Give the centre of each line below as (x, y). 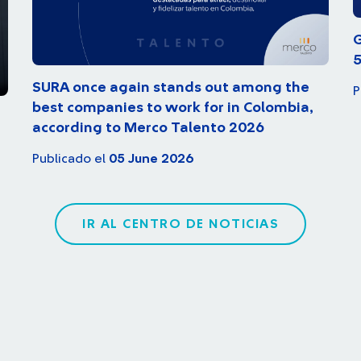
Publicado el (71, 158)
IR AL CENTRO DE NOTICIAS (180, 224)
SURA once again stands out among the (171, 87)
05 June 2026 (151, 158)
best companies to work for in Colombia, (173, 108)
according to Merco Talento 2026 (148, 128)
